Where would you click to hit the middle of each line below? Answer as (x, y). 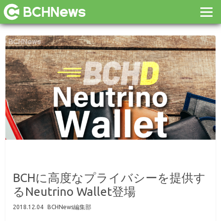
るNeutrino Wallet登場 (74, 192)
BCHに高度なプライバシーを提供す (110, 178)
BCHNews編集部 (70, 207)
